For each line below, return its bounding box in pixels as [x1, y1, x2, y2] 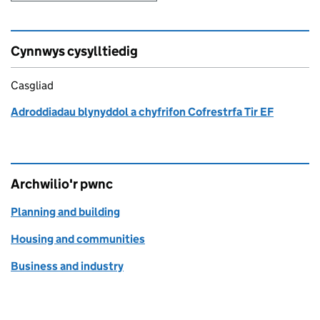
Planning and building [11, 205, 120, 219]
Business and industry [11, 259, 124, 273]
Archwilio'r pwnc [11, 176, 113, 192]
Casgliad [11, 79, 54, 92]
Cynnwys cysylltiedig [11, 43, 138, 59]
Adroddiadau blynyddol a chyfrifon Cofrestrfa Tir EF [11, 105, 274, 119]
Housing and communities [11, 232, 145, 246]
